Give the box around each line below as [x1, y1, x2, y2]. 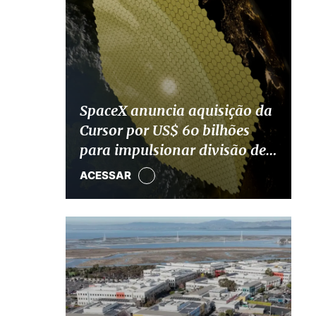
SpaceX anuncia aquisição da [79, 101, 272, 119]
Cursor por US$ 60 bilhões [79, 121, 250, 139]
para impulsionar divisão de [79, 140, 266, 159]
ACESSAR [79, 169, 131, 182]
